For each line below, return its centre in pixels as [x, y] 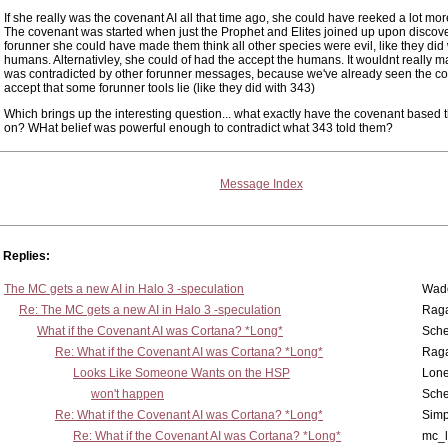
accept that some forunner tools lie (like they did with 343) [159, 88]
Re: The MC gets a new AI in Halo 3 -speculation [150, 310]
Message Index [261, 184]
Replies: [26, 256]
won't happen [127, 394]
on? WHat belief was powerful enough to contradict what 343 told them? [198, 128]
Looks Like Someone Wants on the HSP [181, 373]
